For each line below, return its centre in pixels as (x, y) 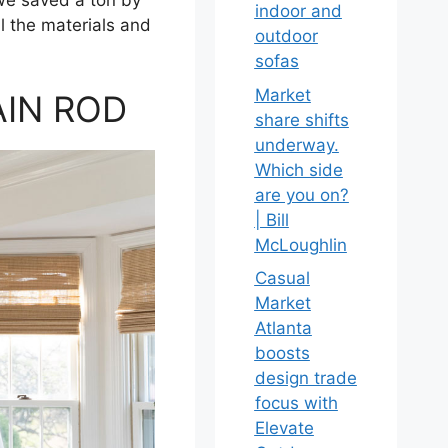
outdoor (286, 36)
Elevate (284, 428)
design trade (305, 378)
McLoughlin (300, 244)
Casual (282, 278)
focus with (296, 403)
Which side (298, 169)
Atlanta (283, 328)
